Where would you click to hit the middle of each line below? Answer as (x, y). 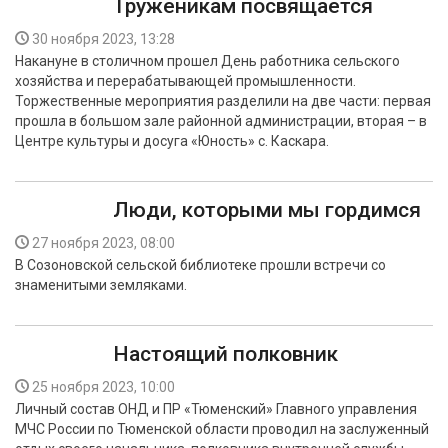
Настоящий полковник (225, 354)
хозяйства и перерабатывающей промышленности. (185, 81)
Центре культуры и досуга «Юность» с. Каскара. (172, 141)
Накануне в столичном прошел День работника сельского (207, 61)
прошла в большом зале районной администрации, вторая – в (221, 121)
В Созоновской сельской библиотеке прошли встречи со (200, 265)
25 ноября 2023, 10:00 (103, 387)
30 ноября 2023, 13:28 (103, 39)
